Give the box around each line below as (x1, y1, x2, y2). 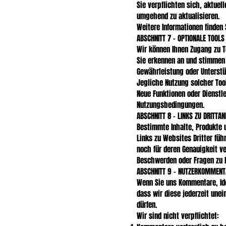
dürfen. (137, 199, 157, 210)
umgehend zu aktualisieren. (137, 10, 219, 22)
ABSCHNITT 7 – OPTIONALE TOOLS (137, 32, 224, 44)
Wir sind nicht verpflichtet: (137, 210, 219, 221)
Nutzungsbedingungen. (137, 99, 204, 110)
